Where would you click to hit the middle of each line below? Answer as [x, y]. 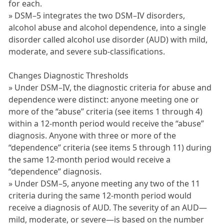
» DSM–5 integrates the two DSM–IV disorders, [97, 16]
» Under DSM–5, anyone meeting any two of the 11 [104, 184]
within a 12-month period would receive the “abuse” [106, 124]
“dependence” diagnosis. [55, 172]
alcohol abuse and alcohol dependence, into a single [107, 28]
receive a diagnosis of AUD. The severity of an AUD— [108, 208]
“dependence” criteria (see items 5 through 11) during [110, 148]
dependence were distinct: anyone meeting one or [104, 100]
